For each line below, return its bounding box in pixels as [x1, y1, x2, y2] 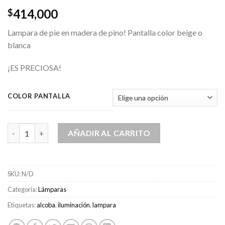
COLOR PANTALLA [8, 92, 71, 100]
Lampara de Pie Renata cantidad [7, 124, 117, 133]
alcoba [37, 201, 55, 209]
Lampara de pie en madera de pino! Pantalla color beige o [8, 27, 202, 37]
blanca [8, 40, 31, 50]
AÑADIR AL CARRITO [68, 128, 151, 138]
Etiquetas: [8, 201, 37, 209]
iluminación [58, 201, 90, 209]
